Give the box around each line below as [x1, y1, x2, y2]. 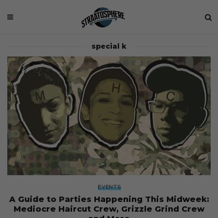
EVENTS [97, 182, 122, 190]
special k [91, 42, 127, 51]
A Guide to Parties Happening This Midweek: [9, 194, 209, 204]
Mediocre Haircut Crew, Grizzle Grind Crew [14, 204, 204, 214]
